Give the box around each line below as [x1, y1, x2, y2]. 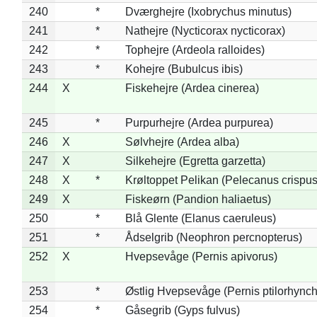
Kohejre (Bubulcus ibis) [125, 62, 243, 75]
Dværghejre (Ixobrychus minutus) [125, 5, 292, 18]
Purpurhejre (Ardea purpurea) [125, 116, 273, 129]
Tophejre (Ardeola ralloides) [125, 43, 265, 56]
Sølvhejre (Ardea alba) [125, 135, 239, 148]
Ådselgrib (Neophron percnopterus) [125, 231, 302, 243]
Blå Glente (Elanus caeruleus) [125, 212, 276, 224]
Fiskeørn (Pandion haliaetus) [125, 192, 271, 205]
